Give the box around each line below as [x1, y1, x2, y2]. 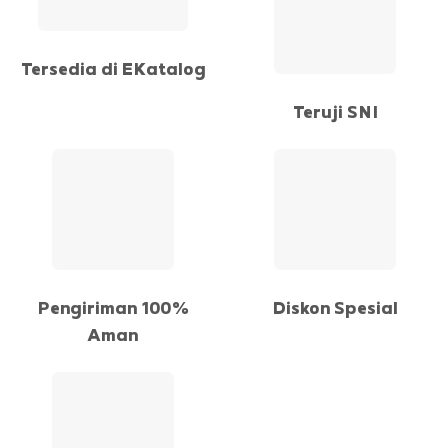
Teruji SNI [292, 99, 378, 122]
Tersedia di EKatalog [20, 57, 206, 80]
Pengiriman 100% [36, 295, 190, 318]
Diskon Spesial [272, 295, 398, 318]
